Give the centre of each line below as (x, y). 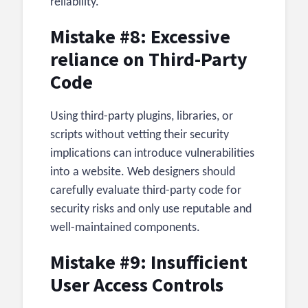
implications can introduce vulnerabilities (152, 154)
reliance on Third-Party (149, 59)
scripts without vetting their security (140, 135)
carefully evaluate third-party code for (146, 191)
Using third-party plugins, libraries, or (142, 117)
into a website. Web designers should (143, 173)
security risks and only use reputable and (151, 210)
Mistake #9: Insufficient (149, 262)
